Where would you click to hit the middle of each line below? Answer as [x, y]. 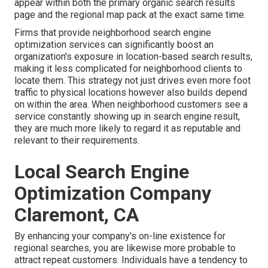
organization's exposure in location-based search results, [133, 57]
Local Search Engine [102, 172]
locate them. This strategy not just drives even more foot [133, 81]
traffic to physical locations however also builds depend [131, 93]
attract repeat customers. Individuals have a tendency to [131, 260]
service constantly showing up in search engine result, [127, 117]
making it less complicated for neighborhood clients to [128, 69]
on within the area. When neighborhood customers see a [131, 105]
